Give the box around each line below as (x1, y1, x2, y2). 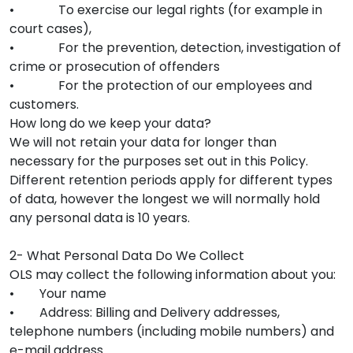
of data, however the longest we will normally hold (9, 189, 320, 208)
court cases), (9, 19, 91, 38)
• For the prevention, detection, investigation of (9, 38, 341, 57)
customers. (9, 95, 79, 113)
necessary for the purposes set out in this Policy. (9, 151, 308, 170)
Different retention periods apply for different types (9, 170, 333, 189)
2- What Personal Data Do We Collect (9, 246, 244, 265)
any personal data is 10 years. (9, 208, 190, 227)
